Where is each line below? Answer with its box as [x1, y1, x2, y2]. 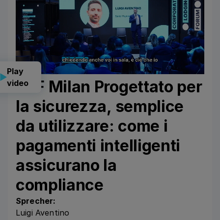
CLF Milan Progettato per [16, 77, 202, 96]
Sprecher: [16, 195, 56, 206]
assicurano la [16, 155, 117, 175]
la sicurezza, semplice [16, 96, 184, 116]
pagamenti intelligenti [16, 136, 180, 155]
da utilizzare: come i [16, 116, 168, 136]
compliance [16, 175, 104, 194]
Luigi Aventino [16, 207, 70, 218]
